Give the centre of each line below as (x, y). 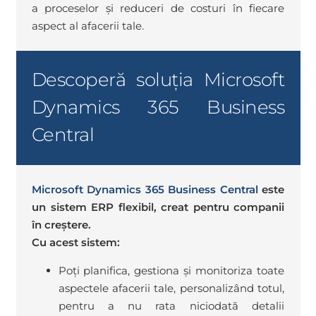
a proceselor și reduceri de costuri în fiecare (158, 8)
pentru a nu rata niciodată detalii (171, 306)
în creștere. (61, 225)
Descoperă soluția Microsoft (158, 80)
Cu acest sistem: (76, 243)
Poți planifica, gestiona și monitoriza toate (171, 271)
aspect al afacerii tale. (88, 26)
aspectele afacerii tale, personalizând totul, (171, 288)
